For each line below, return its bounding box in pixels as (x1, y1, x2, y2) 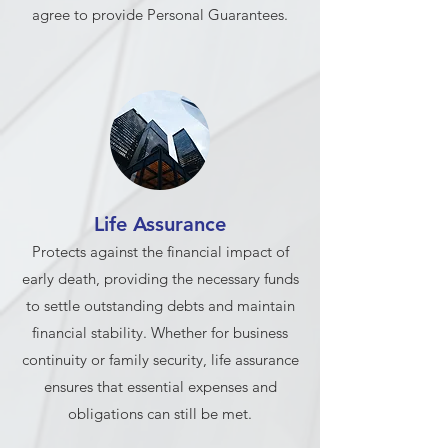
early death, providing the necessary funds (21, 269, 299, 288)
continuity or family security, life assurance (21, 350, 299, 369)
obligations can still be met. (68, 404, 252, 423)
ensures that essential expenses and (43, 377, 277, 396)
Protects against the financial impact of (31, 242, 289, 261)
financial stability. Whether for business (32, 323, 288, 342)
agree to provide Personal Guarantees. (32, 5, 288, 24)
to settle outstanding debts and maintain (25, 296, 295, 315)
